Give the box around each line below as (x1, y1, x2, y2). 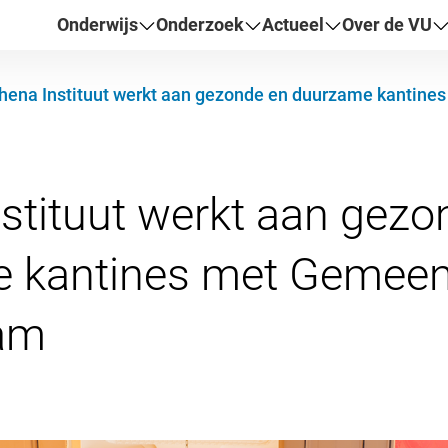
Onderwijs (57, 13, 139, 35)
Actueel (262, 13, 325, 35)
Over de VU (342, 13, 433, 35)
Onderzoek (156, 13, 245, 35)
